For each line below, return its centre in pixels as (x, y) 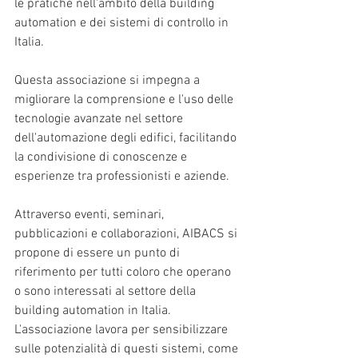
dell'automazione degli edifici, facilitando (127, 138)
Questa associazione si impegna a (109, 81)
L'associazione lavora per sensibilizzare (123, 330)
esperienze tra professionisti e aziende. (122, 177)
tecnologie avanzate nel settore (100, 119)
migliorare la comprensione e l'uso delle (125, 100)
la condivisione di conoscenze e (102, 157)
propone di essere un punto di (99, 253)
